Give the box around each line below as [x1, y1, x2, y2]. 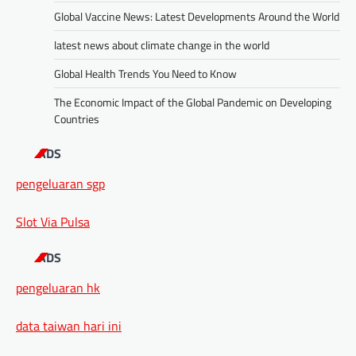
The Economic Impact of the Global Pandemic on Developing [54, 93, 331, 110]
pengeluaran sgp [16, 173, 105, 193]
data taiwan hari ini [16, 315, 122, 335]
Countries [54, 110, 99, 127]
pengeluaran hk [16, 277, 100, 297]
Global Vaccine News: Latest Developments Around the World [54, 7, 339, 25]
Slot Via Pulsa [16, 211, 90, 231]
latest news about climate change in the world [54, 36, 269, 53]
